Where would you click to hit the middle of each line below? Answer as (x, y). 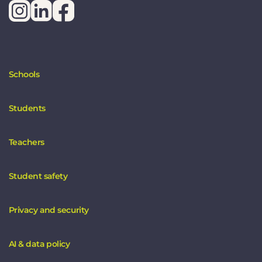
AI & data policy (40, 244)
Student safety (38, 176)
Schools (24, 75)
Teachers (27, 142)
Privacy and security (49, 210)
